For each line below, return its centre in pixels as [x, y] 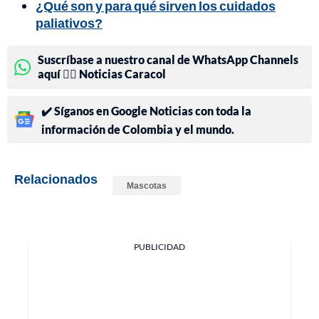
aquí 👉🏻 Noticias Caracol [102, 73]
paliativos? [69, 22]
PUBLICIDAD [159, 246]
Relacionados [56, 178]
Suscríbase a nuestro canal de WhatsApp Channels [168, 59]
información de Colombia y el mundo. [138, 129]
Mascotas [147, 185]
